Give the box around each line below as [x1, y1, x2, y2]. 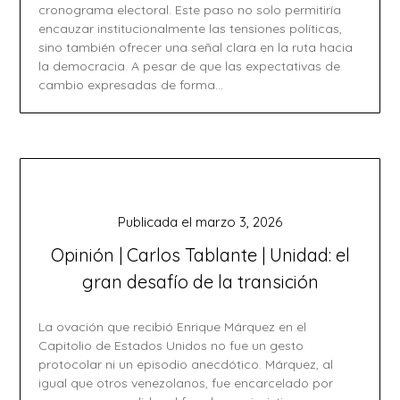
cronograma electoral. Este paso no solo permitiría [38, 2, 342, 18]
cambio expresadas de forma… [38, 77, 224, 93]
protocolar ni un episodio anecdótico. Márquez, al [38, 356, 334, 372]
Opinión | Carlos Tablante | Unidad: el [50, 244, 350, 266]
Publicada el [118, 213, 196, 230]
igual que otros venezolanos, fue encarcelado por [38, 375, 334, 391]
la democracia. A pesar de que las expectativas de [38, 58, 341, 74]
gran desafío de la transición [81, 271, 319, 293]
